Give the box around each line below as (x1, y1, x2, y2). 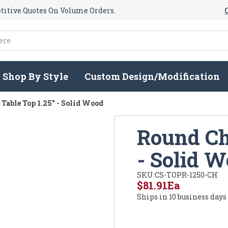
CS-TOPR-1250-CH (155, 170, 218, 180)
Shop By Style (3, 70, 69, 83)
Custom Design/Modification (84, 70, 220, 83)
